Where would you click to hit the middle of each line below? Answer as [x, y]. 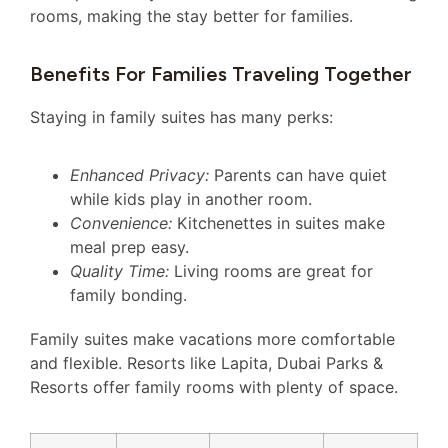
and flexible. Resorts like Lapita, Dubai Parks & [206, 363]
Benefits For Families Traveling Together [221, 73]
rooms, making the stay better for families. [191, 16]
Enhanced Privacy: [139, 175]
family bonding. [128, 295]
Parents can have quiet [298, 175]
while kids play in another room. [191, 199]
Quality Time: [119, 271]
